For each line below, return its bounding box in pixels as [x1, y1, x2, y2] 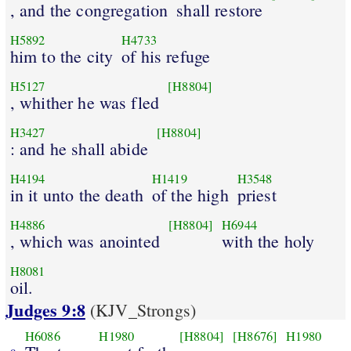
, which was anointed [9, 229, 160, 252]
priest [237, 183, 277, 206]
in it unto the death [9, 183, 143, 206]
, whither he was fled [9, 90, 160, 114]
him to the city [9, 44, 114, 67]
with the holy [222, 229, 315, 252]
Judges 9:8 [5, 297, 85, 324]
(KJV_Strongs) [85, 299, 197, 322]
